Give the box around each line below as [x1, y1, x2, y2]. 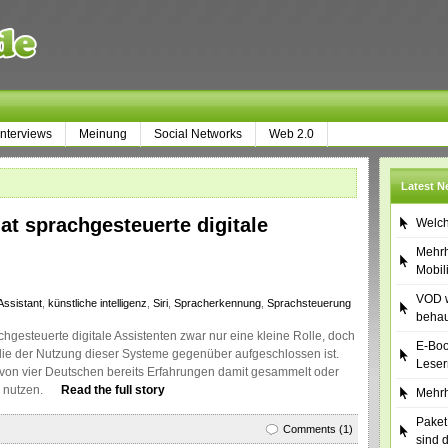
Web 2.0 [269, 127, 314, 141]
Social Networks [154, 127, 242, 141]
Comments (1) [283, 423, 353, 435]
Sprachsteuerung [267, 297, 351, 309]
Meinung [79, 127, 127, 141]
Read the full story [61, 383, 165, 397]
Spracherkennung [174, 297, 261, 309]
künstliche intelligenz [48, 297, 147, 309]
